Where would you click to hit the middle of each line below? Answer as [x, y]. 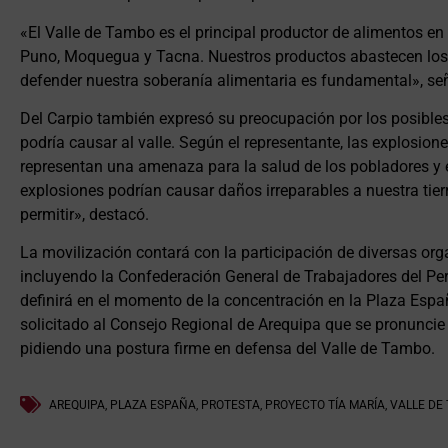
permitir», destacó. [84, 214]
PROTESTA [230, 404]
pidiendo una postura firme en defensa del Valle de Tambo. [227, 349]
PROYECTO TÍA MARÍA [325, 404]
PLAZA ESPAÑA [153, 404]
